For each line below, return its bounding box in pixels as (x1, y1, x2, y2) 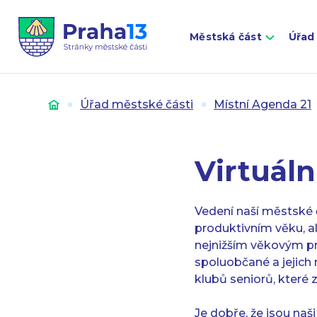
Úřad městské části (80, 98, 193, 111)
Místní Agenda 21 (214, 98, 311, 111)
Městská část (190, 30, 262, 43)
